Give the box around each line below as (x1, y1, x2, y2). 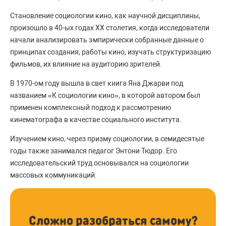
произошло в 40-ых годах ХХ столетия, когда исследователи (10, 23, 209, 32)
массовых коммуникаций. (10, 171, 97, 179)
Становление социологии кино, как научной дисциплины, (10, 11, 200, 20)
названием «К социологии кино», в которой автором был (10, 91, 200, 99)
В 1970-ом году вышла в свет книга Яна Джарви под (10, 79, 183, 87)
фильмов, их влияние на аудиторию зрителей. (10, 60, 162, 68)
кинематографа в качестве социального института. (10, 115, 182, 124)
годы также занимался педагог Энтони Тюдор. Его (10, 146, 177, 155)
